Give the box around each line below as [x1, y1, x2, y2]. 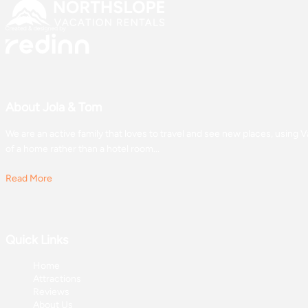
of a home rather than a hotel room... [5, 143, 159, 155]
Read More [5, 173, 52, 185]
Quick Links [5, 232, 68, 248]
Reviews [33, 286, 69, 298]
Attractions [33, 273, 81, 285]
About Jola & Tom [5, 100, 102, 115]
